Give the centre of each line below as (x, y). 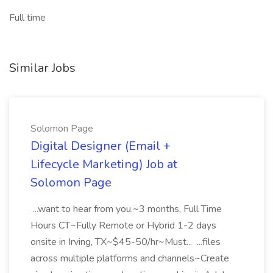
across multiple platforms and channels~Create (130, 258)
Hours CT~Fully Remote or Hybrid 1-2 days (123, 225)
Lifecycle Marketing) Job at (104, 164)
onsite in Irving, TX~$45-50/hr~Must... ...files (126, 242)
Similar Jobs (42, 68)
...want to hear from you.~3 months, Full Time (126, 209)
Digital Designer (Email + (101, 146)
